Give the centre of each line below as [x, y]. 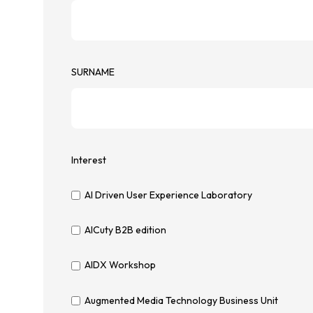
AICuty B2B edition [125, 230]
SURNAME [93, 72]
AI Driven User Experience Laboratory [168, 195]
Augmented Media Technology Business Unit [181, 300]
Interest [89, 160]
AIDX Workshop [120, 265]
